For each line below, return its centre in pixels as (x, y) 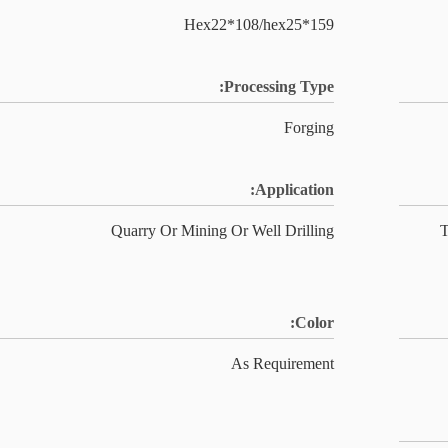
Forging (309, 127)
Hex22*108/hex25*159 (259, 24)
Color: (314, 322)
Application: (294, 189)
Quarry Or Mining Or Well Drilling (222, 230)
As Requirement (282, 363)
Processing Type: (279, 86)
